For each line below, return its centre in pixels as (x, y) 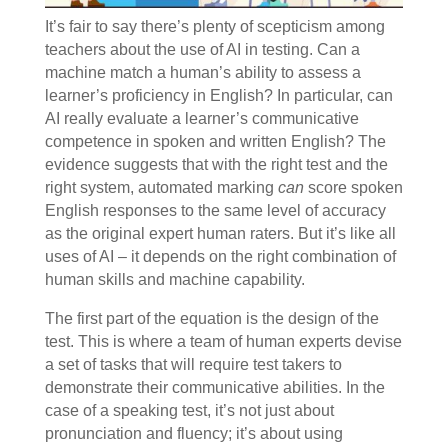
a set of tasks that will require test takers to (193, 365)
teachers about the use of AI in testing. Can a (202, 50)
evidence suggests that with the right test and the (216, 165)
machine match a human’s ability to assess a (202, 73)
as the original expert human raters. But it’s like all (220, 234)
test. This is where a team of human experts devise (223, 342)
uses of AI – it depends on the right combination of (220, 257)
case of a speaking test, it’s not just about (189, 411)
